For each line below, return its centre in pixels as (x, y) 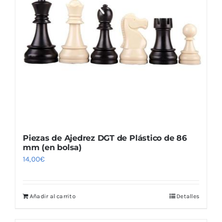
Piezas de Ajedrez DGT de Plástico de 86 (105, 138)
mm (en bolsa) (52, 148)
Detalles (188, 196)
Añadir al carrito (53, 196)
